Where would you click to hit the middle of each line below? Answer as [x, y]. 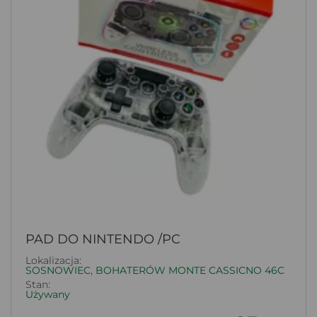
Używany [48, 295]
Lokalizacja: [53, 261]
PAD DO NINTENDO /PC [103, 239]
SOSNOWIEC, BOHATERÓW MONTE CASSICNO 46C [155, 271]
